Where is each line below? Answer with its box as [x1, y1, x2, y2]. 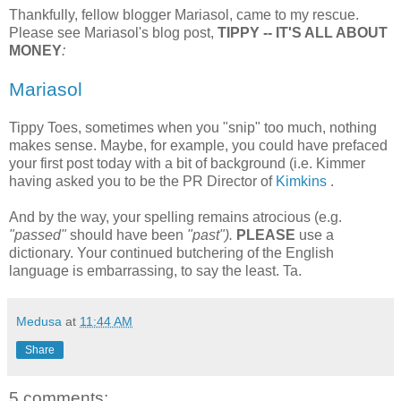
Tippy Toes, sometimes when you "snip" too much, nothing [9, 119, 377, 135]
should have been [66, 226, 187, 243]
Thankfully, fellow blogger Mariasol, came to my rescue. [9, 6, 359, 22]
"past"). [187, 226, 233, 243]
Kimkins [276, 173, 327, 189]
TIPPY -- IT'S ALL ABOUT [218, 24, 388, 40]
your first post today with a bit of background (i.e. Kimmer [9, 155, 365, 171]
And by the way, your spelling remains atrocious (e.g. [9, 209, 342, 225]
